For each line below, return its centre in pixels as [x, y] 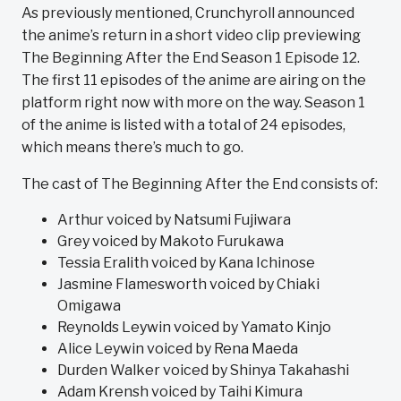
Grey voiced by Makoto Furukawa [172, 241]
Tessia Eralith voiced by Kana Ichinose [186, 263]
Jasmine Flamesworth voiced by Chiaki [188, 284]
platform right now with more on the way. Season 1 [193, 102]
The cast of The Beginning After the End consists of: [200, 184]
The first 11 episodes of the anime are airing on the [194, 80]
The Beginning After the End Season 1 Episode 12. [191, 58]
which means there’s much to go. [132, 147]
